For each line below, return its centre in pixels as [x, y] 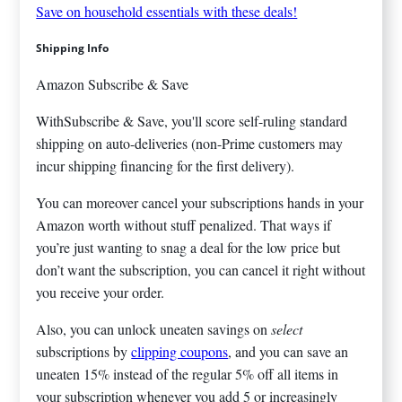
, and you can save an [288, 352]
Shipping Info [73, 48]
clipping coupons [180, 352]
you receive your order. [100, 293]
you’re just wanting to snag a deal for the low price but [188, 248]
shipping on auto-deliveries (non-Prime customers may [190, 144]
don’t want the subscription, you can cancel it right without [201, 270]
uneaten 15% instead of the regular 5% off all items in [188, 374]
